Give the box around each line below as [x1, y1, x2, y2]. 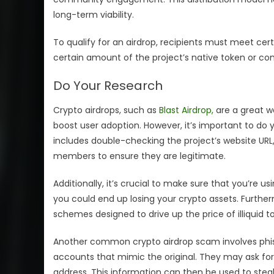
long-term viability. [53, 8, 134, 21]
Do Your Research [53, 76, 163, 94]
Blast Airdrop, [159, 103, 213, 116]
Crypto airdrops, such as [53, 103, 159, 116]
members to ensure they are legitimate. [53, 149, 226, 162]
